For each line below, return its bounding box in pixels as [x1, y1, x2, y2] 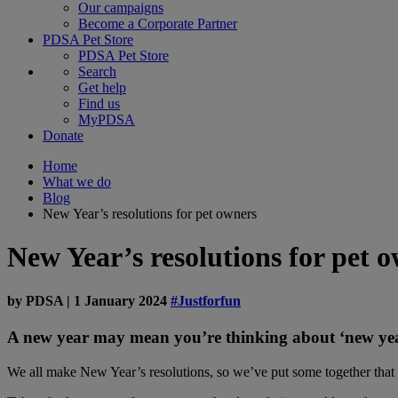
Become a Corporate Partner [78, 16, 237, 31]
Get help [78, 80, 126, 95]
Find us [78, 96, 120, 111]
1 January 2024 [70, 292, 171, 308]
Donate [43, 128, 84, 143]
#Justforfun [171, 292, 241, 308]
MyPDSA [78, 112, 135, 127]
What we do [43, 174, 111, 189]
